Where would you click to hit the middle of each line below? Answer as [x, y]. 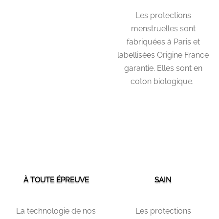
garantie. [140, 68]
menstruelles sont [163, 29]
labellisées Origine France [163, 55]
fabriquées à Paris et [163, 42]
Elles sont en [179, 68]
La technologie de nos [56, 211]
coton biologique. [163, 82]
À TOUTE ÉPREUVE [56, 180]
